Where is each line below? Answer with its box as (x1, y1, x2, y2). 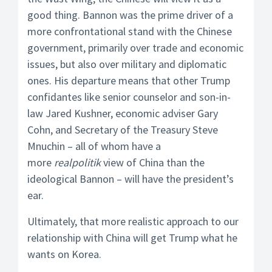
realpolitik (54, 155, 101, 169)
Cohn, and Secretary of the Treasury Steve (27, 123, 218, 137)
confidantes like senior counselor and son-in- (27, 90, 231, 104)
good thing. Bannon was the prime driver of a (27, 8, 233, 22)
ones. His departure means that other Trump (27, 73, 230, 87)
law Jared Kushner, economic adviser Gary (27, 106, 218, 120)
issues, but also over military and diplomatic (27, 57, 226, 71)
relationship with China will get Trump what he (27, 231, 237, 245)
